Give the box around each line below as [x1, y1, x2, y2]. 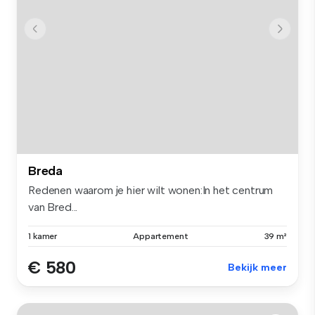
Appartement [133, 231, 188, 242]
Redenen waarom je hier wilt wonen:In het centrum [28, 184, 274, 198]
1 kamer [28, 231, 58, 242]
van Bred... [28, 200, 78, 214]
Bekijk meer [228, 262, 287, 274]
